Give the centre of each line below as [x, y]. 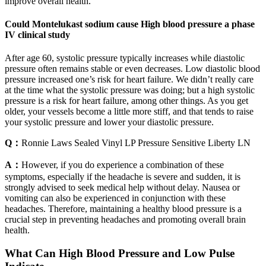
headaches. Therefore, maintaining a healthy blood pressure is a [123, 209]
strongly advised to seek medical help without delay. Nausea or [122, 188]
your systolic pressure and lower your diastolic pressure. [109, 122]
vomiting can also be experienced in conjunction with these [115, 198]
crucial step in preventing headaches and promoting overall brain [125, 220]
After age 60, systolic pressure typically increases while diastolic [125, 58]
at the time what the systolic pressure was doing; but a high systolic [130, 90]
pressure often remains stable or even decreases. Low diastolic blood [132, 69]
